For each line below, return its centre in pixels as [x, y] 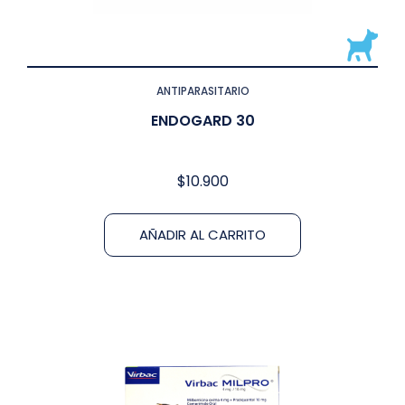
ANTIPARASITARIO [202, 90]
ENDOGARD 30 [202, 120]
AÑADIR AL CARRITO [202, 234]
